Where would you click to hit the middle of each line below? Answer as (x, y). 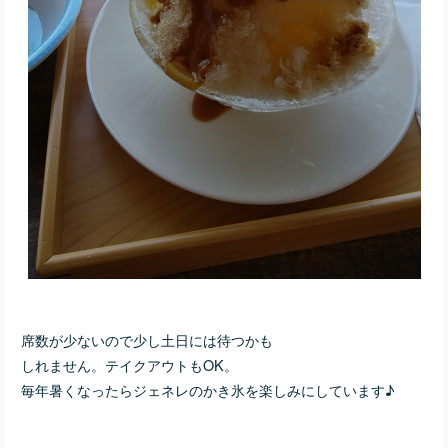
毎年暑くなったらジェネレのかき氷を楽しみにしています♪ (208, 390)
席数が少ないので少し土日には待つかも (147, 340)
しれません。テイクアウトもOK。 (129, 365)
